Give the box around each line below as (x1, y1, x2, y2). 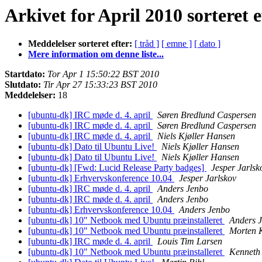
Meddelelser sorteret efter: (28, 39, 132, 49)
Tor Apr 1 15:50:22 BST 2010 (47, 69, 159, 80)
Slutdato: (5, 80, 41, 90)
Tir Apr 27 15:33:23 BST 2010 (43, 80, 157, 90)
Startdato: (5, 69, 45, 80)
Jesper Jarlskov (179, 173, 236, 184)
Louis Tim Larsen (157, 236, 222, 247)
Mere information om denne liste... (28, 49, 164, 60)
